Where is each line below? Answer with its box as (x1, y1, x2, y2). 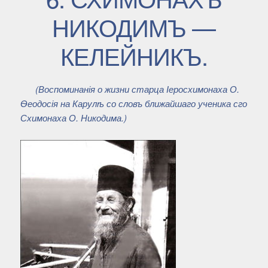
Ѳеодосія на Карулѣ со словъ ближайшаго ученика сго (20, 97, 247, 110)
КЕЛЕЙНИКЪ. (60, 38, 208, 73)
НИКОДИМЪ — (52, 10, 216, 44)
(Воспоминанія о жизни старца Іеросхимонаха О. (35, 83, 239, 96)
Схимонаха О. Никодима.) (20, 111, 127, 124)
